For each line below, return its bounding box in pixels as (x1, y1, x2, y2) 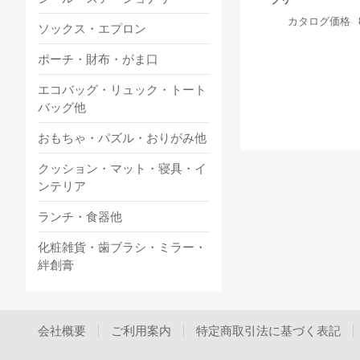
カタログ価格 (287, 14, 350, 27)
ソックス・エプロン (38, 21, 146, 35)
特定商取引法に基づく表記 (196, 323, 341, 337)
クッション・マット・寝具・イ (38, 161, 207, 175)
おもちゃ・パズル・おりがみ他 (38, 130, 207, 145)
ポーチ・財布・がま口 (38, 51, 158, 66)
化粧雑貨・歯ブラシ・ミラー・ (38, 239, 207, 254)
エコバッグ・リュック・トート (38, 82, 207, 96)
